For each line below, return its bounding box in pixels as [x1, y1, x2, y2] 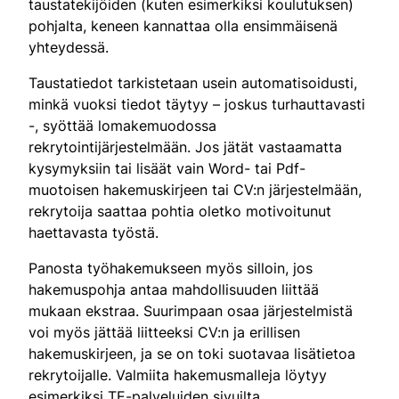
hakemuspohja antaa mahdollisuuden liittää [28, 280, 319, 298]
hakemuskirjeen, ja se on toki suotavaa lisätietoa [28, 344, 355, 362]
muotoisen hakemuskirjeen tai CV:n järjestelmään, [28, 180, 362, 199]
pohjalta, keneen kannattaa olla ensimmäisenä [28, 16, 338, 35]
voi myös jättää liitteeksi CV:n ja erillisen [28, 322, 300, 341]
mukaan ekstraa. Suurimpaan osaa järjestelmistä [28, 301, 353, 320]
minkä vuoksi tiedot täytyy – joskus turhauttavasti [28, 94, 365, 113]
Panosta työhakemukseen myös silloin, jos [28, 258, 313, 277]
